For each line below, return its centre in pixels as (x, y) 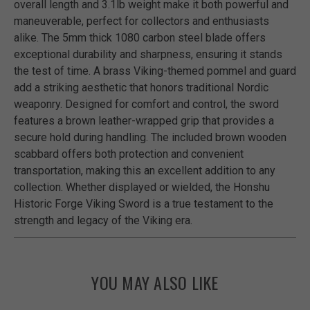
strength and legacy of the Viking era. (103, 221)
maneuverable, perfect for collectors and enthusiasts (142, 21)
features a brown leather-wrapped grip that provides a (144, 121)
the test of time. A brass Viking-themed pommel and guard (155, 71)
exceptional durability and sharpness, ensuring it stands (148, 55)
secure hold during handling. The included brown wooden (150, 138)
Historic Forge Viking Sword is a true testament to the (144, 204)
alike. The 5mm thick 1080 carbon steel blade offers (140, 38)
